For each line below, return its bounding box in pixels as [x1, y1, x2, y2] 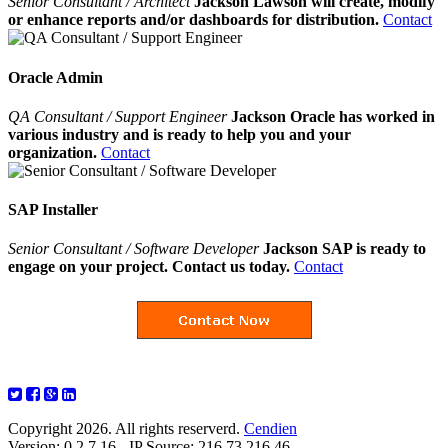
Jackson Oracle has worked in [231, 107, 435, 125]
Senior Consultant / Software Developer [8, 240, 259, 258]
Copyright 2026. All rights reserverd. [8, 420, 244, 438]
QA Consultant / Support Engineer [8, 107, 231, 125]
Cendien [244, 420, 297, 438]
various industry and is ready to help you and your [8, 125, 351, 143]
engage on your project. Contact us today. [8, 258, 290, 276]
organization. [8, 143, 97, 161]
